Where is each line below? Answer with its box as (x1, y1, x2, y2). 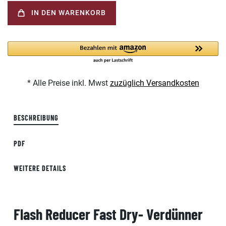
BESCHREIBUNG (14, 113, 59, 122)
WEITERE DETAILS (14, 163, 66, 173)
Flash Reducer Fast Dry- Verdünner (14, 204, 203, 223)
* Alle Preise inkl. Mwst (27, 78, 110, 88)
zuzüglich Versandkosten (109, 78, 199, 88)
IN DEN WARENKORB (31, 9, 106, 18)
